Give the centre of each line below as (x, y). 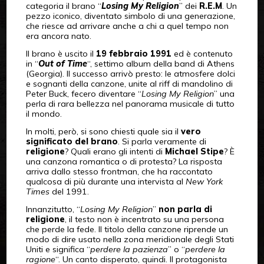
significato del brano (72, 141)
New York (204, 181)
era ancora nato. (58, 36)
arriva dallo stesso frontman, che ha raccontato (119, 171)
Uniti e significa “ (58, 249)
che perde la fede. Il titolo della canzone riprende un (127, 229)
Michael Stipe (194, 151)
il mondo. (44, 113)
